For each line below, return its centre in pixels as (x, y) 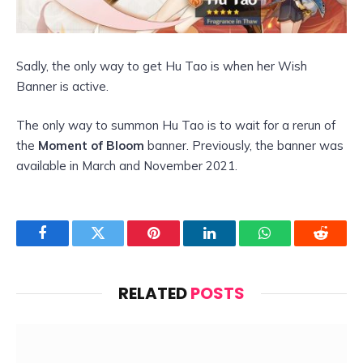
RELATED (154, 293)
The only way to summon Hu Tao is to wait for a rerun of (176, 125)
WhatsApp (295, 245)
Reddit (339, 245)
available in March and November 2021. (127, 165)
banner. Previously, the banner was (246, 145)
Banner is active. (62, 86)
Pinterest (178, 245)
